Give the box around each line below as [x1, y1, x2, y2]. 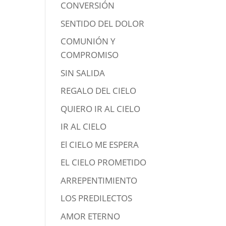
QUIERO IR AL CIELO [61, 102, 141, 115]
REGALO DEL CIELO [61, 85, 137, 97]
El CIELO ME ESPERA [61, 138, 139, 150]
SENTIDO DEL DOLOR [61, 17, 145, 29]
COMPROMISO [61, 49, 119, 61]
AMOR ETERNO [61, 210, 121, 222]
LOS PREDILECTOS [61, 192, 133, 204]
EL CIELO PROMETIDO [61, 156, 147, 168]
